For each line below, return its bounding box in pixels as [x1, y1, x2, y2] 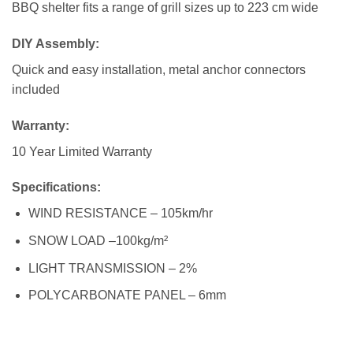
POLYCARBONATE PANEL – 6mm [28, 288, 226, 303]
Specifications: [12, 180, 101, 195]
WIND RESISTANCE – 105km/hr [28, 206, 213, 221]
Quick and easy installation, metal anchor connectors [12, 62, 306, 76]
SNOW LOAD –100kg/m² [28, 233, 168, 247]
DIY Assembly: [12, 36, 99, 50]
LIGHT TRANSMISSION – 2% [28, 261, 197, 275]
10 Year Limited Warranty [12, 144, 152, 158]
